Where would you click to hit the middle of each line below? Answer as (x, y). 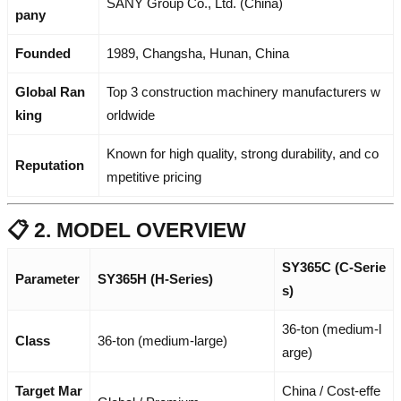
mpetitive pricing (154, 176)
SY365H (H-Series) (155, 278)
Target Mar (49, 390)
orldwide (131, 115)
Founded (43, 53)
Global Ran (50, 91)
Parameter (47, 278)
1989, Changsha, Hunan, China (198, 53)
